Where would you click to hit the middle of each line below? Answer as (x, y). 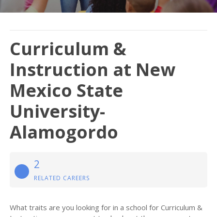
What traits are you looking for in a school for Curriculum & (106, 207)
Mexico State (66, 90)
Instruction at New (93, 70)
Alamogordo (64, 132)
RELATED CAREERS (62, 178)
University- (57, 111)
